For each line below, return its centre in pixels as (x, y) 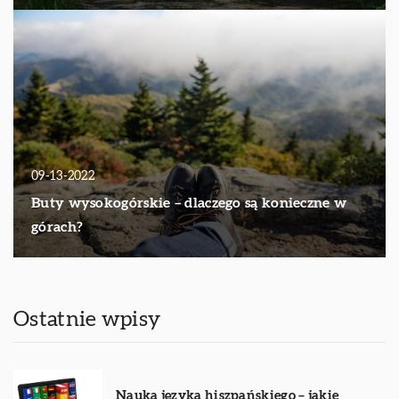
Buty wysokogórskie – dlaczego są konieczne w (189, 204)
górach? (57, 228)
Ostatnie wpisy (87, 320)
